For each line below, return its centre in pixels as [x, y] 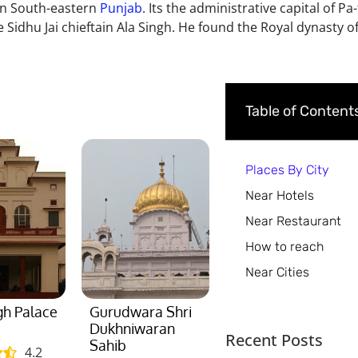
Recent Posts [274, 340]
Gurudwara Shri [140, 312]
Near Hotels [279, 196]
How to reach [284, 247]
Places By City [287, 170]
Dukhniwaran [132, 329]
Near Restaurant [293, 221]
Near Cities [277, 272]
